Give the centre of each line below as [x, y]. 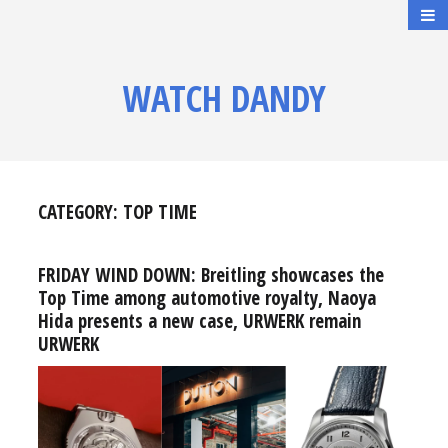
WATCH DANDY [224, 98]
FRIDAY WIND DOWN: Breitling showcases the [210, 275]
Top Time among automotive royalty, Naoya [206, 298]
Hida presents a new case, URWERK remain [199, 321]
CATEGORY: [80, 212]
